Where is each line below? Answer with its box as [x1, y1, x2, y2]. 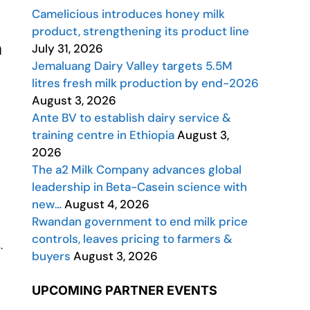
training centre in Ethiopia [32, 127, 174, 143]
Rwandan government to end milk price [32, 214, 248, 229]
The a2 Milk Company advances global [32, 162, 241, 177]
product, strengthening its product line [32, 24, 249, 39]
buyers [32, 248, 71, 264]
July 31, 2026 [32, 41, 103, 56]
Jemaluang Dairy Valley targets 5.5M [32, 58, 232, 73]
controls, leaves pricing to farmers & [32, 231, 232, 246]
